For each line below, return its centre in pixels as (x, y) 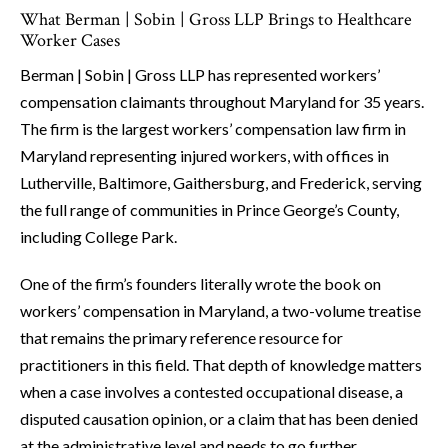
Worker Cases (70, 41)
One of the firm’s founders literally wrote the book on (200, 284)
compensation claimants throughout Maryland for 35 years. (222, 102)
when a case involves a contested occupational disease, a (211, 392)
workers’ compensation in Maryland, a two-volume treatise (220, 311)
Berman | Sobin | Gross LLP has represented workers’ (200, 75)
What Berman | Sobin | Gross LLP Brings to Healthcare (216, 20)
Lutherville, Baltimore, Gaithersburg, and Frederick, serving (221, 183)
